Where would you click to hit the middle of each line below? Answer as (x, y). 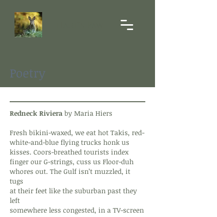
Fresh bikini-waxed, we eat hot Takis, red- (77, 132)
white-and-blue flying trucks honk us (70, 142)
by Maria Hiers (88, 113)
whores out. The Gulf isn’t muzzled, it (70, 171)
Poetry (28, 73)
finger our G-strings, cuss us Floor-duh (72, 162)
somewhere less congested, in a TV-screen (77, 210)
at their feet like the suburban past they (73, 191)
